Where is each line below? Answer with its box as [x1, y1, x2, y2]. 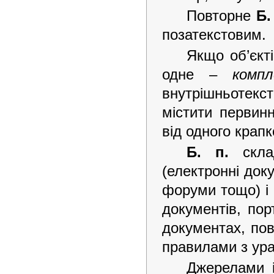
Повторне [187, 7, 256, 24]
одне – [162, 66, 232, 83]
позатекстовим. [162, 26, 266, 43]
